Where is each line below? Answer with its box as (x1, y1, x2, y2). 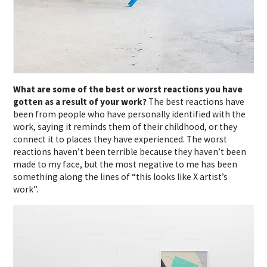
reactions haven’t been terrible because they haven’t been (13, 145, 247, 157)
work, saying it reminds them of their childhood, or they (13, 120, 238, 132)
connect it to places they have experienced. (13, 133, 187, 145)
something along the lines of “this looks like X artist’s (13, 170, 228, 182)
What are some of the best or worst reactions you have (13, 83, 243, 95)
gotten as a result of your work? (13, 95, 149, 107)
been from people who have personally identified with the (13, 108, 246, 120)
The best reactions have (148, 95, 245, 107)
